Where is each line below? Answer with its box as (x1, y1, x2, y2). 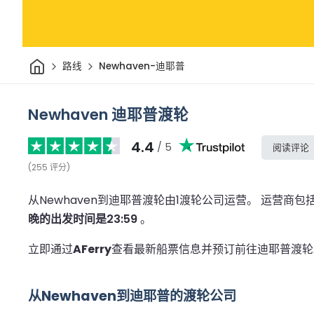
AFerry (73, 240, 111, 257)
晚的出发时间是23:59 (28, 210, 137, 227)
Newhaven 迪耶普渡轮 (28, 103, 189, 125)
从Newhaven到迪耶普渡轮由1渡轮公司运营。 (28, 191, 261, 208)
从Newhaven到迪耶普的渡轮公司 (28, 286, 236, 306)
